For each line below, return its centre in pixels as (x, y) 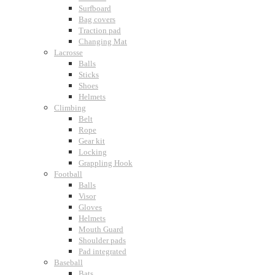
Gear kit (92, 141)
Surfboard (95, 8)
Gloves (90, 207)
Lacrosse (68, 52)
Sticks (89, 75)
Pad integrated (103, 251)
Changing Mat (103, 41)
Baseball (68, 262)
